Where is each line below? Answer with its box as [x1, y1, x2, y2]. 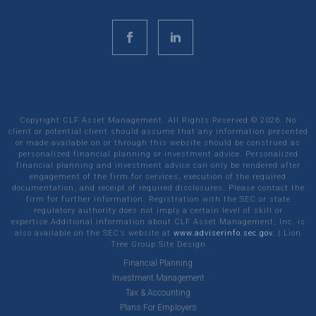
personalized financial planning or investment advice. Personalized [18, 149, 298, 159]
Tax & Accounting [126, 287, 190, 298]
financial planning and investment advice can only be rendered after [16, 160, 300, 170]
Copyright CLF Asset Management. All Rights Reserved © [20, 115, 260, 125]
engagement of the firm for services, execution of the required [30, 171, 286, 181]
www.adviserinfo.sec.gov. [174, 228, 275, 238]
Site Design [155, 239, 206, 249]
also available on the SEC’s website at [15, 228, 174, 238]
